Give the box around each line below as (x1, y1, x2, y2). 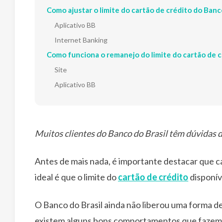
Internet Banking (55, 35, 108, 44)
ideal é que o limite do (35, 171, 118, 182)
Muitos (35, 127, 64, 139)
